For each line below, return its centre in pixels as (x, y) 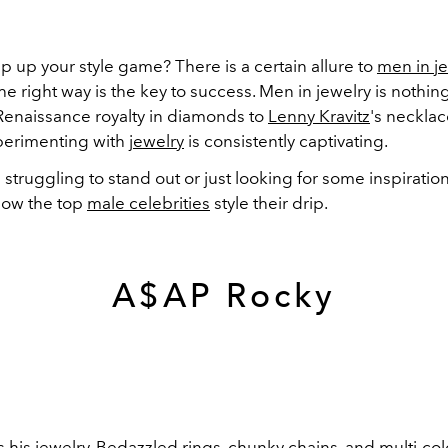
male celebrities (148, 202)
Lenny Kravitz (319, 115)
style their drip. (269, 202)
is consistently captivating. (287, 140)
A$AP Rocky (224, 295)
